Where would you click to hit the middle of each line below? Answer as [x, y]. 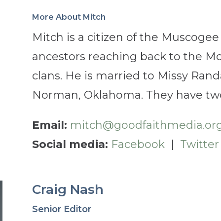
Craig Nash [68, 189]
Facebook [138, 144]
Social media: [71, 144]
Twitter [199, 144]
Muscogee [190, 37]
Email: [49, 125]
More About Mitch [69, 17]
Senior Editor [61, 209]
